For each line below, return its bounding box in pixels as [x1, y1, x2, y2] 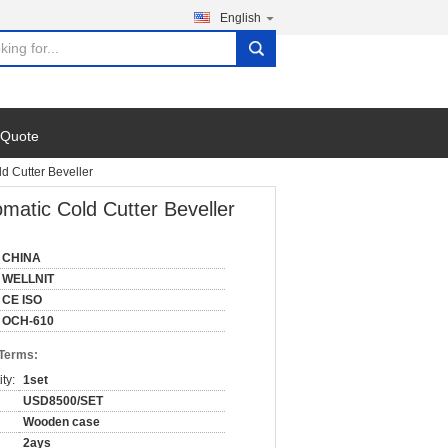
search [242, 48, 281, 64]
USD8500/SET [23, 394, 103, 408]
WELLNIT [2, 272, 54, 286]
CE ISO [2, 293, 42, 307]
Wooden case [23, 415, 100, 429]
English [220, 11, 261, 25]
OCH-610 [2, 314, 54, 328]
